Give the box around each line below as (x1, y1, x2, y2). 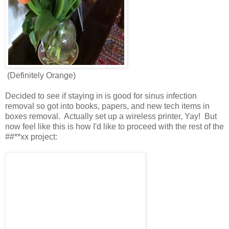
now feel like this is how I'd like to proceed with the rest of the (5, 122, 224, 131)
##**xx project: (5, 132, 57, 141)
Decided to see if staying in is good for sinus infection (5, 91, 197, 100)
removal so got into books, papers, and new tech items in (5, 101, 210, 110)
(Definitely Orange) (7, 71, 76, 80)
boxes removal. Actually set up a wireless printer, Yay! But (5, 111, 217, 121)
